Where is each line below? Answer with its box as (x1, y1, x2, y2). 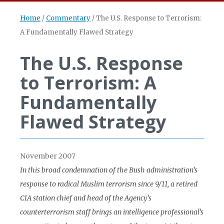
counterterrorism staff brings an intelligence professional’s (20, 207, 203, 216)
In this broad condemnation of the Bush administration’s (20, 165, 197, 174)
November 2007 (20, 151, 75, 160)
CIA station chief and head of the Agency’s (20, 193, 151, 202)
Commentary (46, 14, 90, 22)
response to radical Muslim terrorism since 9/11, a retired (20, 179, 197, 188)
